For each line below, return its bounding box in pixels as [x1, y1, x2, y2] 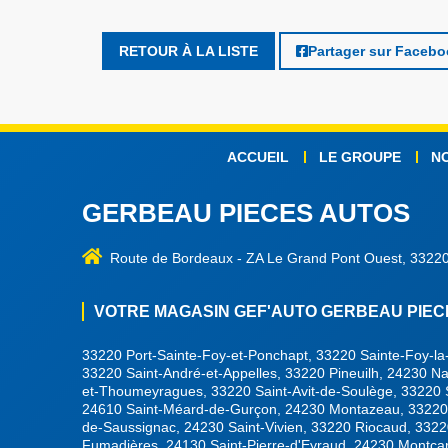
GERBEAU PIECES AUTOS [82, 198, 410, 228]
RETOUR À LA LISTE [119, 42, 258, 59]
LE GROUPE [319, 149, 401, 165]
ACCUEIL [227, 149, 289, 165]
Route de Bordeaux [110, 250, 237, 267]
